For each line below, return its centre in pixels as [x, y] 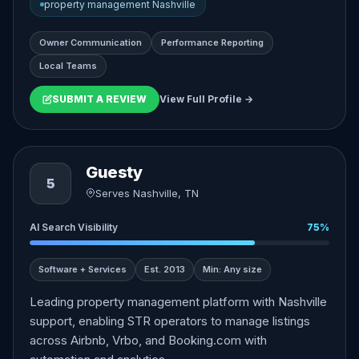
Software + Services [83, 269]
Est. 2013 [165, 269]
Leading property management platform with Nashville [178, 302]
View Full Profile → [206, 99]
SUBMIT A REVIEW [99, 99]
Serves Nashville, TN [147, 193]
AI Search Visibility [74, 227]
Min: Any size [232, 269]
